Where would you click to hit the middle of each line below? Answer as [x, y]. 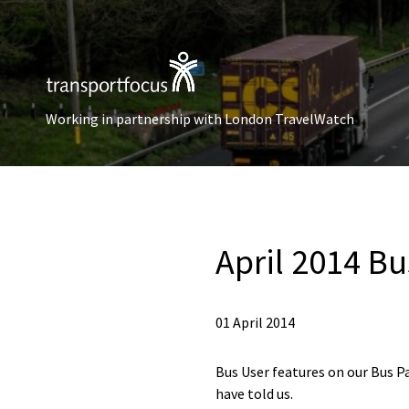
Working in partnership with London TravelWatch [200, 119]
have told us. [254, 393]
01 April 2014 [255, 322]
